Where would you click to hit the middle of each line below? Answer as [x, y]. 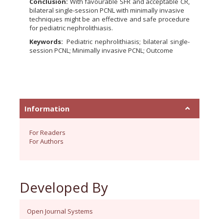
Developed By [64, 187]
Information [47, 109]
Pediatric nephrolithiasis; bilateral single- [128, 42]
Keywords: [47, 42]
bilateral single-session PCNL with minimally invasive [107, 11]
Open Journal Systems [60, 211]
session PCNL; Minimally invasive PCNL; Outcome [101, 51]
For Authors [46, 142]
